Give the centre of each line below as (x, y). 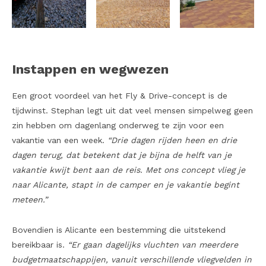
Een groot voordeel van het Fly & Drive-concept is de (120, 96)
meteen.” (30, 200)
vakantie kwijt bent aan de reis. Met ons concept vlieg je (129, 170)
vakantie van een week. (60, 140)
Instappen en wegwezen (90, 69)
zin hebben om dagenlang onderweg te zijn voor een (118, 126)
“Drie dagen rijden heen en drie (172, 140)
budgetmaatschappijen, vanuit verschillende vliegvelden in (132, 260)
